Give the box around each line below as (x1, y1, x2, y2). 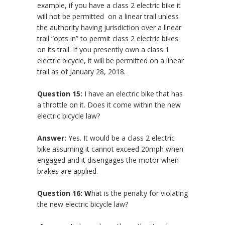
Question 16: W (37, 188, 91, 198)
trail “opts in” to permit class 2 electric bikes (37, 34, 178, 44)
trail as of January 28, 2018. (37, 67, 126, 77)
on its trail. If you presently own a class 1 (37, 45, 169, 55)
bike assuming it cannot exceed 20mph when (37, 144, 183, 154)
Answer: (37, 133, 66, 143)
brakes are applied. (37, 166, 98, 176)
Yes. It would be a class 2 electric (66, 133, 175, 143)
